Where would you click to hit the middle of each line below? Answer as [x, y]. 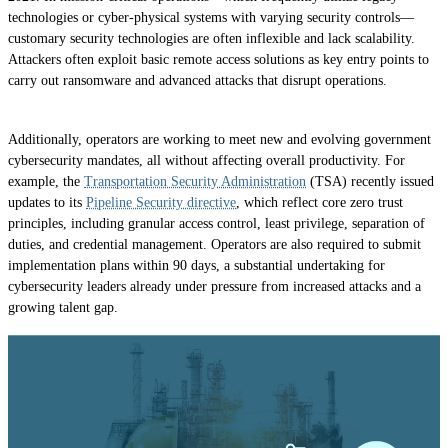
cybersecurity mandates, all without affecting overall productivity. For [206, 161]
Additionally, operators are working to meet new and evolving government [219, 140]
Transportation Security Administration [195, 182]
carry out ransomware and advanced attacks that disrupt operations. [197, 80]
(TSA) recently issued [370, 182]
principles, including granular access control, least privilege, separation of [216, 224]
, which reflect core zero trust [319, 203]
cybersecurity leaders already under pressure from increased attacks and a [214, 287]
